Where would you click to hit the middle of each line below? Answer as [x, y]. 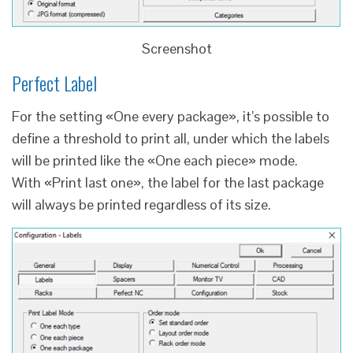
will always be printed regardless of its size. [141, 205]
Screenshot [176, 49]
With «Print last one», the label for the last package [168, 183]
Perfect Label [54, 83]
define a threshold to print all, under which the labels [171, 139]
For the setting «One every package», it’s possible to [171, 117]
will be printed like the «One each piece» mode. [155, 161]
